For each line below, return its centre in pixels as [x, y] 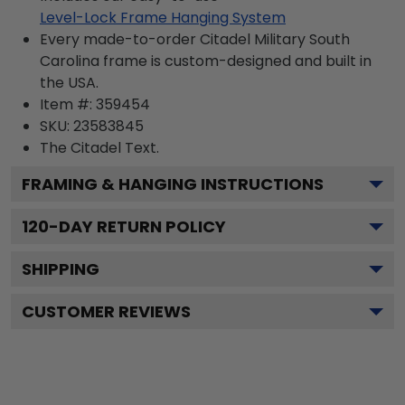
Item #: [68, 104]
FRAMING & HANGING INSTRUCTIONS [173, 184]
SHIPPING [61, 268]
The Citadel [80, 147]
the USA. [69, 82]
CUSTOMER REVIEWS [106, 311]
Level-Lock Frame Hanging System [163, 17]
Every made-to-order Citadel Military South [195, 39]
